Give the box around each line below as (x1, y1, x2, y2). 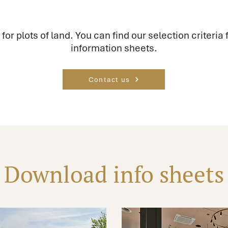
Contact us (88, 75, 130, 84)
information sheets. (71, 42, 157, 54)
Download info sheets (4, 159, 224, 189)
